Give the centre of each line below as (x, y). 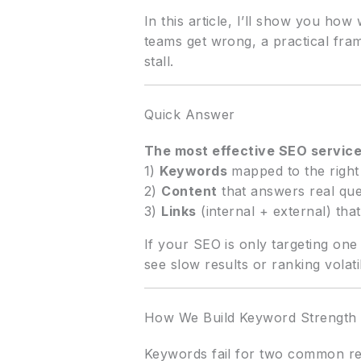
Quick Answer (189, 115)
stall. (159, 62)
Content (189, 191)
